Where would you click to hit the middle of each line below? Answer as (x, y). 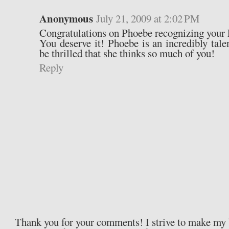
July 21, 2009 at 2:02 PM (148, 19)
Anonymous (66, 19)
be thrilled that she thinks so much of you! (127, 53)
